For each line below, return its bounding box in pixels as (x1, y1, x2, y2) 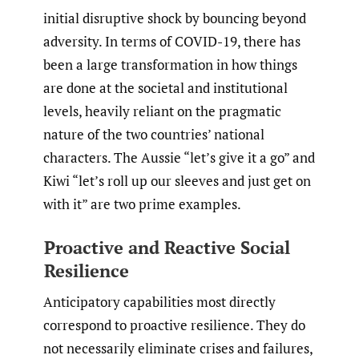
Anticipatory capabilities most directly (43, 292, 276, 311)
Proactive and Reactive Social (43, 236, 290, 260)
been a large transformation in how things (43, 54, 297, 74)
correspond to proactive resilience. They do (43, 315, 305, 334)
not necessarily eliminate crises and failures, (43, 338, 313, 357)
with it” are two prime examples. (43, 194, 241, 213)
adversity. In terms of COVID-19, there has (43, 31, 301, 50)
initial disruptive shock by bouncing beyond (43, 8, 306, 27)
